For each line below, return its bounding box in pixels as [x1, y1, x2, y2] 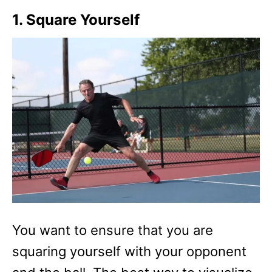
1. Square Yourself [12, 11, 140, 29]
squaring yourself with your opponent [12, 243, 246, 259]
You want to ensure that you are [12, 222, 213, 238]
